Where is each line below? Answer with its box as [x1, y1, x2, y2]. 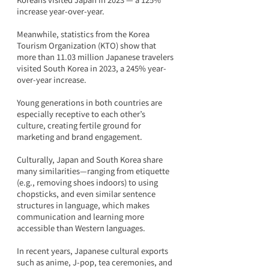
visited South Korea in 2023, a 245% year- [17, 62, 166, 74]
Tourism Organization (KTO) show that [17, 39, 158, 51]
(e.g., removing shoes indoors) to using [17, 176, 160, 188]
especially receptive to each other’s [17, 107, 147, 119]
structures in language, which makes [17, 199, 151, 211]
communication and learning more [17, 210, 146, 222]
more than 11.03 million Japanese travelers [17, 50, 175, 62]
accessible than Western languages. [17, 222, 145, 234]
